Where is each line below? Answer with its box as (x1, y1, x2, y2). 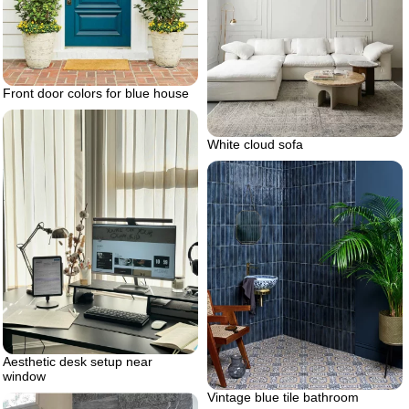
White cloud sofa (207, 136, 303, 152)
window (3, 368, 46, 383)
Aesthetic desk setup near (3, 353, 152, 369)
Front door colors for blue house (3, 85, 189, 100)
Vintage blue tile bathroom (207, 389, 359, 404)
